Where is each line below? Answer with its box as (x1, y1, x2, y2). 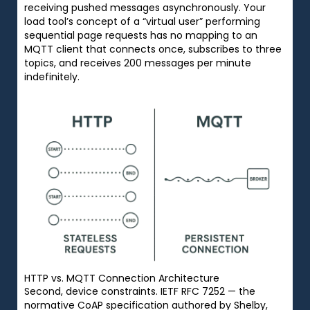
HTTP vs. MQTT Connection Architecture (24, 271, 219, 285)
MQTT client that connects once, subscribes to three (24, 42, 282, 56)
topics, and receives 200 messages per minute (24, 55, 251, 70)
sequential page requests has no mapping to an (24, 28, 257, 42)
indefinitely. (24, 69, 80, 84)
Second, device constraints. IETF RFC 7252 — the (24, 284, 255, 298)
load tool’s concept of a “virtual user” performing (24, 14, 260, 28)
